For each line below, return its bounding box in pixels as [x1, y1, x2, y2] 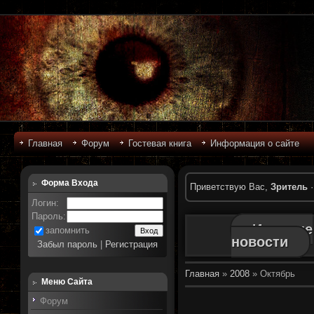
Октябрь [260, 268, 296, 279]
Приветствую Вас [190, 182, 266, 192]
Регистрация [105, 239, 158, 250]
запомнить [46, 225, 90, 235]
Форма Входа [41, 178, 99, 188]
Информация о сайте [210, 138, 299, 149]
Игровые [252, 221, 313, 237]
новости [231, 234, 289, 250]
